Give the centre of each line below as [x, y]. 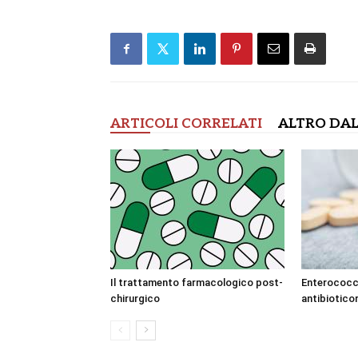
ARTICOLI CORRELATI [186, 124]
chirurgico [135, 298]
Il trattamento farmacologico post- [197, 282]
